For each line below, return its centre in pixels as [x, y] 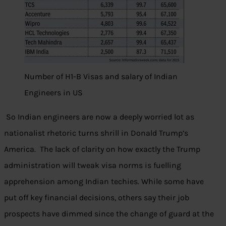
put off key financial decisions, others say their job [97, 198]
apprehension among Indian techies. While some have [104, 182]
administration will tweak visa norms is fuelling [93, 165]
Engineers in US [53, 93]
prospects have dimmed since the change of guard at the [109, 214]
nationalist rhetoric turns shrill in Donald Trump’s [96, 133]
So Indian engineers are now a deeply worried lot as [99, 117]
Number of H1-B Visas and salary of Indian [101, 77]
